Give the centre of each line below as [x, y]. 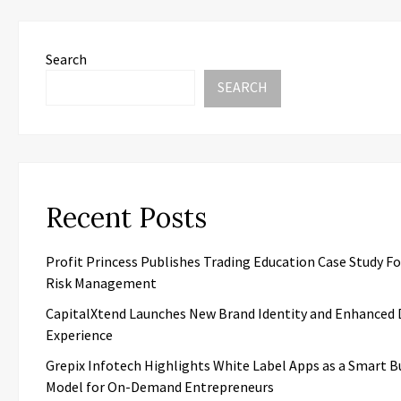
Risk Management [101, 282]
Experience [79, 334]
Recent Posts [126, 217]
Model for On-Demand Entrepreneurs [160, 386]
